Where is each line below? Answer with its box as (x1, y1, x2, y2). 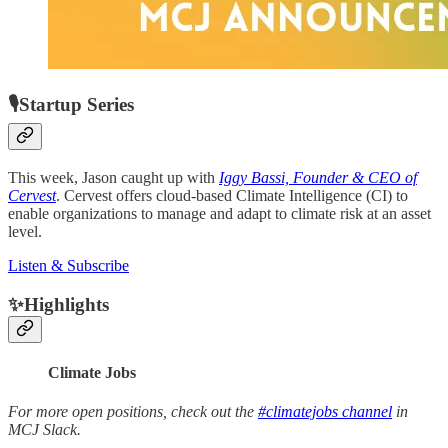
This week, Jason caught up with (8, 169, 219, 187)
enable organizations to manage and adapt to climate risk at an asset (8, 205, 431, 223)
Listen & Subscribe (8, 257, 129, 275)
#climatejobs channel (258, 403, 392, 421)
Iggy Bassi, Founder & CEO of (219, 169, 417, 187)
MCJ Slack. (8, 421, 81, 439)
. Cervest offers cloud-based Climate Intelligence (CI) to (56, 187, 408, 205)
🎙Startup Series (8, 94, 134, 116)
